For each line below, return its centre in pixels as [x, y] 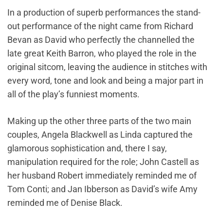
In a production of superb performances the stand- [104, 12]
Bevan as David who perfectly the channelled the [101, 40]
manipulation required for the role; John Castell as [103, 162]
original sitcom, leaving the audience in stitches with [107, 67]
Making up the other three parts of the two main [99, 121]
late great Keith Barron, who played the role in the [102, 53]
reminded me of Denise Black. [65, 203]
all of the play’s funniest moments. [73, 94]
